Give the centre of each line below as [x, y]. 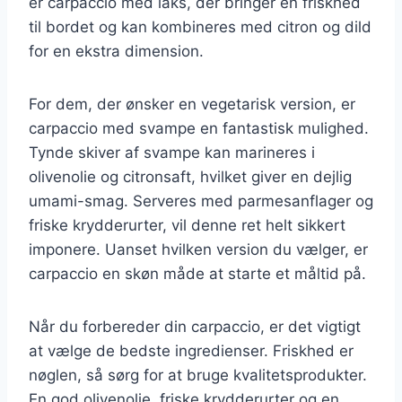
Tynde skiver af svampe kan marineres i [172, 152]
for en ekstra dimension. [116, 51]
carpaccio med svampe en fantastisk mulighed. [199, 128]
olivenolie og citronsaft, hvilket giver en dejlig [190, 176]
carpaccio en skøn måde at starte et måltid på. [197, 273]
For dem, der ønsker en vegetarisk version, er [192, 104]
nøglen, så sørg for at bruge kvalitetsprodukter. [198, 375]
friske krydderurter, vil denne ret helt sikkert [187, 225]
